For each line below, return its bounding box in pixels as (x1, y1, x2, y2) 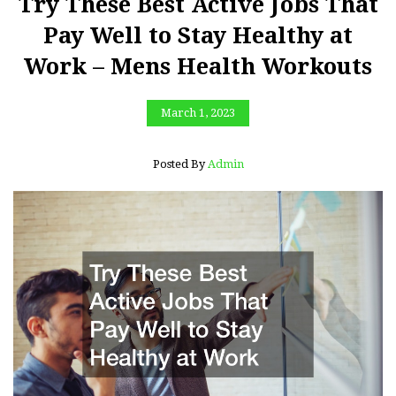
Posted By (152, 156, 208, 171)
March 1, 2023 (161, 106, 235, 119)
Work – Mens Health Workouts (24, 53, 372, 80)
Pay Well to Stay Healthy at (43, 22, 353, 49)
